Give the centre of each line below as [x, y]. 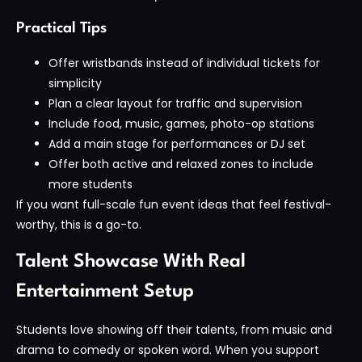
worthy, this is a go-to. [79, 225]
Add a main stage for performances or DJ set [177, 144]
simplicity [75, 84]
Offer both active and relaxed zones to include [181, 164]
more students [90, 185]
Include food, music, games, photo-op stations [181, 124]
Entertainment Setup [105, 291]
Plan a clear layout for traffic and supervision [175, 104]
